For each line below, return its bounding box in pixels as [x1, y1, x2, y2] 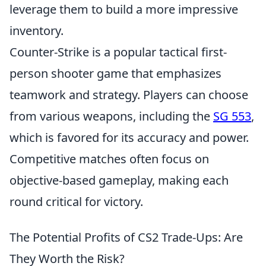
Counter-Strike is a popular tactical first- [9, 44, 227, 60]
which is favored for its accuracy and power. [9, 129, 249, 145]
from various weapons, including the [9, 108, 213, 124]
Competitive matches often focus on [9, 151, 209, 167]
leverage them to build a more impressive [9, 1, 238, 17]
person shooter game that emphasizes [9, 65, 221, 81]
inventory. [9, 23, 64, 39]
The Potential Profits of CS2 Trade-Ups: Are [9, 229, 243, 245]
